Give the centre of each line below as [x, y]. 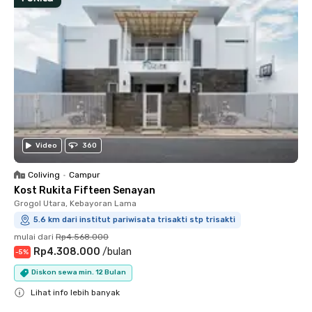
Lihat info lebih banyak [75, 292]
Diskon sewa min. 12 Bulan [79, 272]
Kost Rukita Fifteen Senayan [85, 190]
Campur [85, 174]
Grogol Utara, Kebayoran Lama [75, 203]
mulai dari [34, 236]
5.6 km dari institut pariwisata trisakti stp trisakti [134, 219]
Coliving [44, 174]
